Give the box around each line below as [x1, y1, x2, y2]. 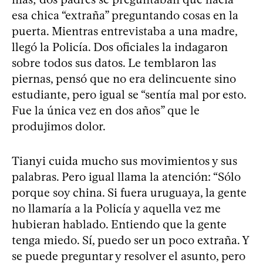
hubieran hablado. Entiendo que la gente [12, 217, 227, 231]
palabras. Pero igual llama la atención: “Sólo [12, 170, 241, 184]
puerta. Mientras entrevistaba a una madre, [12, 24, 237, 38]
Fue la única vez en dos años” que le [12, 103, 200, 117]
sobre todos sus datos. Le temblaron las [12, 56, 216, 70]
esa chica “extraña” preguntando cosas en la [12, 8, 238, 22]
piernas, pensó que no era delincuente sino [12, 72, 236, 86]
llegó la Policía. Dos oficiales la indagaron [12, 40, 228, 54]
